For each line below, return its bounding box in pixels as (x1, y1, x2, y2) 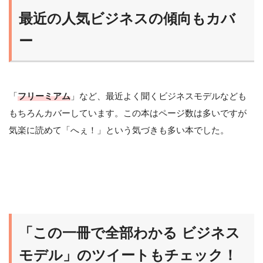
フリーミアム (18, 90, 70, 101)
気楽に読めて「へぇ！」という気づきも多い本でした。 (9, 124, 229, 135)
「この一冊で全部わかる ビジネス (19, 225, 240, 241)
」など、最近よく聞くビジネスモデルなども (70, 90, 247, 101)
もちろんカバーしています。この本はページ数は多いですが (9, 107, 247, 118)
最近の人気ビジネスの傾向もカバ (19, 10, 235, 26)
